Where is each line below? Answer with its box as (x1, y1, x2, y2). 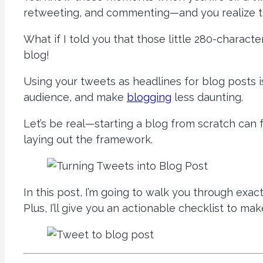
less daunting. (171, 90, 243, 103)
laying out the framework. (23, 133, 153, 146)
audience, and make (23, 90, 127, 103)
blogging (127, 90, 171, 103)
